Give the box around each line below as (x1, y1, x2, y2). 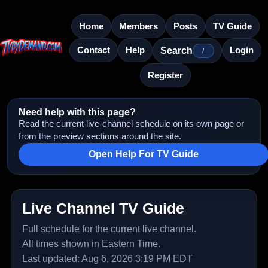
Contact (77, 45, 110, 55)
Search (160, 45, 193, 56)
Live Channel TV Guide (22, 200, 184, 217)
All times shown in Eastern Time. (22, 239, 160, 249)
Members (118, 21, 158, 31)
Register (147, 70, 183, 80)
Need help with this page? (19, 107, 136, 117)
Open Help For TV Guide (89, 149, 199, 159)
